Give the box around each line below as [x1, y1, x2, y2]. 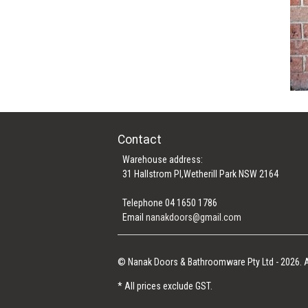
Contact [118, 132, 162, 146]
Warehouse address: [122, 153, 203, 165]
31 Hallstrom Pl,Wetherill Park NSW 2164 [122, 168, 279, 179]
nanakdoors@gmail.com [146, 211, 242, 223]
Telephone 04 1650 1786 [122, 197, 218, 208]
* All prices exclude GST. [118, 280, 213, 291]
